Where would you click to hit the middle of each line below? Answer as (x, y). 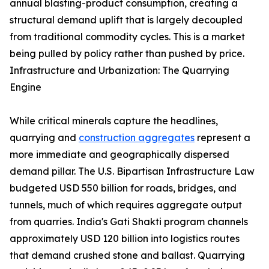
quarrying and (44, 138)
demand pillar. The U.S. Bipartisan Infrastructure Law (132, 171)
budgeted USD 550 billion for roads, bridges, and (123, 188)
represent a (222, 138)
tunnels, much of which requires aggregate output (126, 205)
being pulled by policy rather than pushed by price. (127, 54)
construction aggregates (137, 138)
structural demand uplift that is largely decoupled (126, 20)
